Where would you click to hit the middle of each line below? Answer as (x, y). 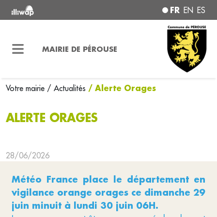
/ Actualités (66, 88)
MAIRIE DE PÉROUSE (79, 49)
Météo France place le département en (108, 179)
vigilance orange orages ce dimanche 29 (108, 192)
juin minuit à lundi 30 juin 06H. (85, 205)
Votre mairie (26, 88)
